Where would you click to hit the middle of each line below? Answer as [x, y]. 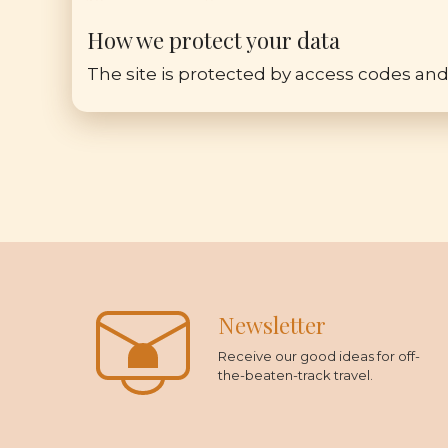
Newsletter [272, 325]
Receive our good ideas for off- [319, 356]
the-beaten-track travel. [295, 375]
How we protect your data [213, 40]
